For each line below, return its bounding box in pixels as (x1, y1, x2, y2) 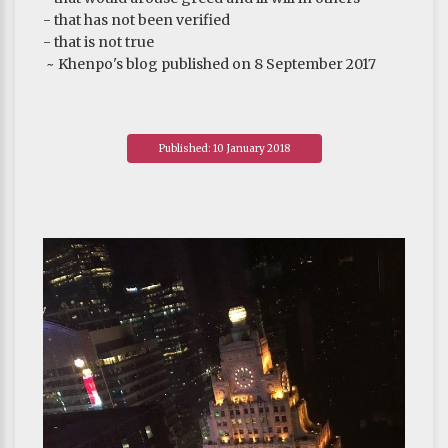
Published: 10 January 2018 (158, 141, 290, 155)
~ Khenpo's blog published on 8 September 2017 (43, 54, 376, 73)
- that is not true (43, 32, 154, 51)
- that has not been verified (43, 10, 230, 29)
